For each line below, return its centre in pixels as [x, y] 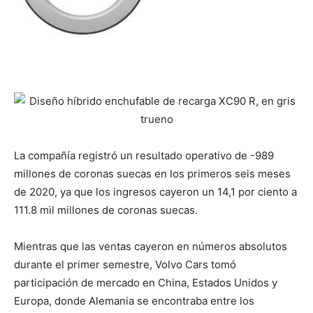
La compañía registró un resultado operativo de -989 [144, 155]
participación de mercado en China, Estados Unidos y [146, 282]
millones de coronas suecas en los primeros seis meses [152, 173]
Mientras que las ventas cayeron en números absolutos [151, 246]
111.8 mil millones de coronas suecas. [106, 210]
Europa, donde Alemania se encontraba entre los [134, 300]
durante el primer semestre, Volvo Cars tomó [125, 264]
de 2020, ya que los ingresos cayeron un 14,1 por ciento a [155, 191]
